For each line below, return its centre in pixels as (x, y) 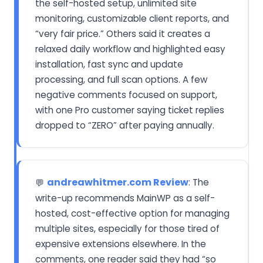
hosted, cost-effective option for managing (132, 213)
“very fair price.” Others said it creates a (123, 33)
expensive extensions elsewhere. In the (121, 244)
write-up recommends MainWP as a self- (125, 198)
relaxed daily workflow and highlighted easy (130, 49)
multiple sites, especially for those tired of (127, 228)
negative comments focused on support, (126, 95)
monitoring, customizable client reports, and (132, 18)
